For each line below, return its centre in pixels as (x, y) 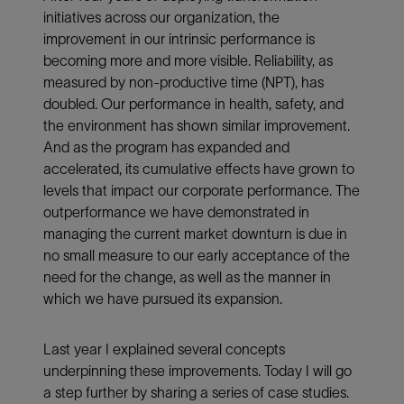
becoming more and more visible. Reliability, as (188, 60)
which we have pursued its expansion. (163, 298)
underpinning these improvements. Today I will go (197, 370)
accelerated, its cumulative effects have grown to (199, 168)
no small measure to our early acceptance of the (197, 255)
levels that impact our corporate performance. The (202, 190)
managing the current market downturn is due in (195, 233)
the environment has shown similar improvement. (197, 125)
